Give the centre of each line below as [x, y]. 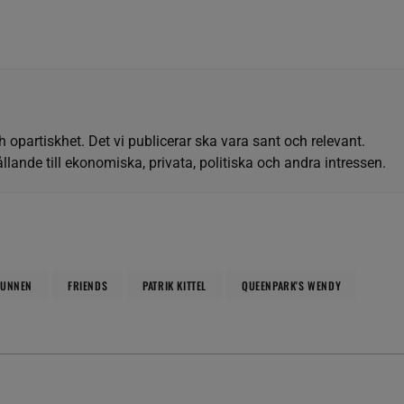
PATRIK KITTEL [175, 285]
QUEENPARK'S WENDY [292, 285]
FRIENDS [88, 285]
